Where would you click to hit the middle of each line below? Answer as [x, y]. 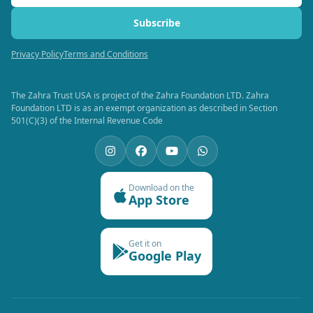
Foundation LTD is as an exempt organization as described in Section [144, 108]
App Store [159, 200]
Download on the [161, 188]
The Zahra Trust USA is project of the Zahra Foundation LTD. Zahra [140, 95]
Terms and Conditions [106, 54]
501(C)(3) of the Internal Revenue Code [87, 120]
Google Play [165, 256]
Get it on [145, 244]
